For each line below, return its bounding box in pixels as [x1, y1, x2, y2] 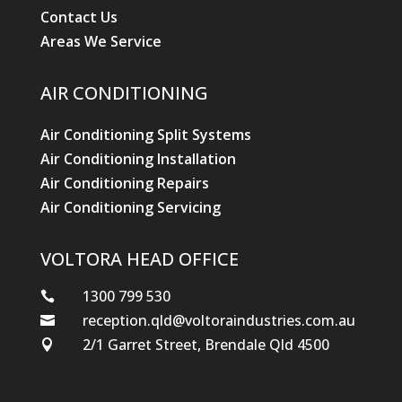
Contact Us [39, 7, 118, 28]
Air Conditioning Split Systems [39, 125, 251, 145]
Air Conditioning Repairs [39, 173, 209, 194]
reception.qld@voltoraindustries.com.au [82, 310, 355, 331]
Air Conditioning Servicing [39, 197, 221, 218]
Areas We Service [39, 31, 162, 52]
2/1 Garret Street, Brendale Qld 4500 [82, 335, 329, 355]
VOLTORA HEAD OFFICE [39, 247, 239, 272]
